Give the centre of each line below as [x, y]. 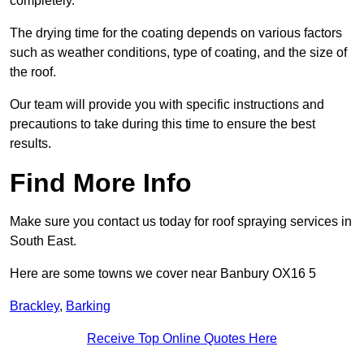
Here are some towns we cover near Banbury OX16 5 [163, 274]
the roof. [33, 72]
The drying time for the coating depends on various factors [176, 33]
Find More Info [101, 183]
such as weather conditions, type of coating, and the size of [178, 53]
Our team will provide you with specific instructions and [167, 105]
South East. [43, 241]
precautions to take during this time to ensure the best [162, 124]
